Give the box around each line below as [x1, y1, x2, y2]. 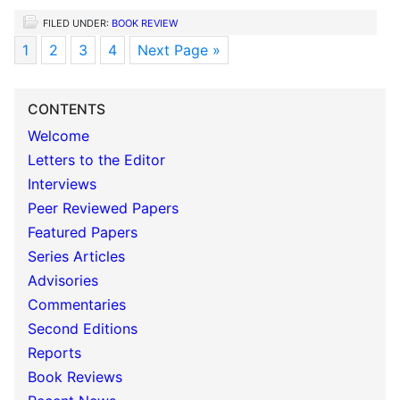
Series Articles [28, 247, 125, 265]
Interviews [28, 175, 96, 193]
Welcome [28, 127, 89, 145]
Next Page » [137, 41, 221, 59]
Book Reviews [28, 368, 122, 386]
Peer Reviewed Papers [28, 199, 179, 217]
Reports [28, 344, 81, 362]
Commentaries [28, 296, 126, 313]
